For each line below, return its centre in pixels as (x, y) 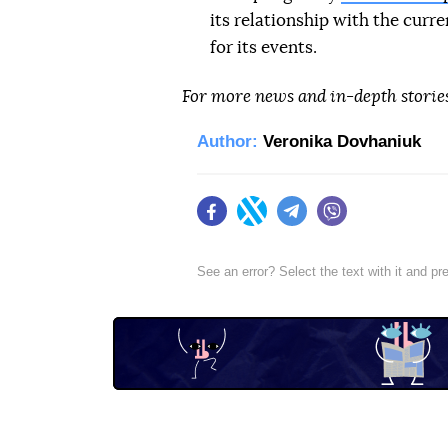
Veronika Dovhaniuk (342, 141)
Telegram (336, 220)
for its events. (263, 47)
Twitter (288, 220)
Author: (227, 141)
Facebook (258, 220)
